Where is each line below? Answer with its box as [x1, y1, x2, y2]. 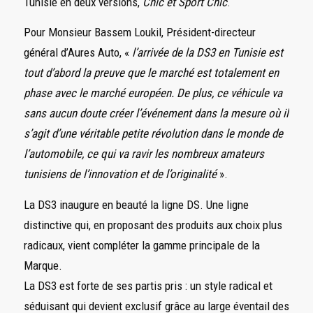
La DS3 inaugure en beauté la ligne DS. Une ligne [23, 197, 249, 212]
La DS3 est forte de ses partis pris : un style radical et [23, 278, 272, 293]
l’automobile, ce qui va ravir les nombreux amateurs [23, 147, 264, 161]
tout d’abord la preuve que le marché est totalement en [23, 66, 279, 80]
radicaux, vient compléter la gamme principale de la [23, 238, 260, 252]
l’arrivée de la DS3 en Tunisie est [129, 45, 283, 60]
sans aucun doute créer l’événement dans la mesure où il [23, 106, 289, 121]
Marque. [23, 258, 62, 272]
